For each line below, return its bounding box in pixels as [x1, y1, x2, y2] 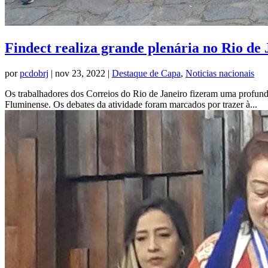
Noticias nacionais [185, 68, 254, 79]
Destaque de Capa [112, 68, 181, 79]
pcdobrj [20, 68, 48, 79]
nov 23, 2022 [55, 68, 105, 79]
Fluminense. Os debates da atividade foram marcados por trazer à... [5, 99, 257, 110]
